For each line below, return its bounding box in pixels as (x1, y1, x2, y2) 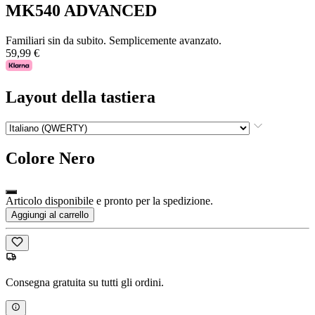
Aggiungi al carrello (11, 210, 89, 221)
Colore (6, 149, 55, 168)
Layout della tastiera (6, 87, 155, 106)
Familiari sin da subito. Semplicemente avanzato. (6, 34, 221, 46)
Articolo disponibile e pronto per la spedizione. (6, 195, 213, 207)
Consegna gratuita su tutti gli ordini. (6, 276, 164, 288)
